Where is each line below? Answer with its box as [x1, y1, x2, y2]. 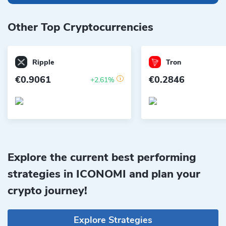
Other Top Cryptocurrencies [8, 20, 153, 35]
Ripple [32, 57, 54, 67]
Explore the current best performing [8, 150, 196, 165]
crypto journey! [8, 183, 87, 198]
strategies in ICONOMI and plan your [8, 166, 200, 182]
